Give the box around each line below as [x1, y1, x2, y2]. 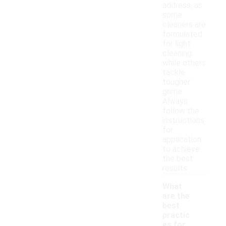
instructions [162, 116, 204, 126]
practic [162, 210, 190, 220]
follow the [162, 106, 199, 116]
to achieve [162, 144, 200, 154]
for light [162, 39, 191, 49]
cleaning [162, 48, 192, 59]
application [162, 135, 201, 145]
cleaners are [162, 20, 206, 30]
